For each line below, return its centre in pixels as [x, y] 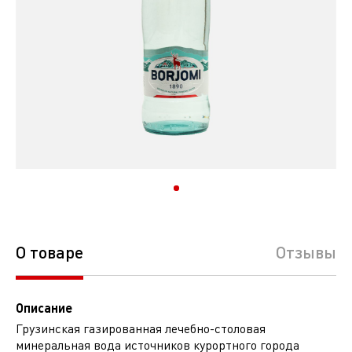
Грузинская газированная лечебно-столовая [141, 328]
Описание [44, 308]
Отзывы [306, 252]
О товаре [49, 252]
